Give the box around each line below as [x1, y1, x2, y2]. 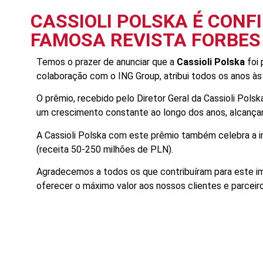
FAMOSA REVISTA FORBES [31, 29, 261, 51]
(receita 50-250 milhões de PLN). [36, 143, 173, 155]
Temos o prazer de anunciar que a [36, 56, 177, 68]
